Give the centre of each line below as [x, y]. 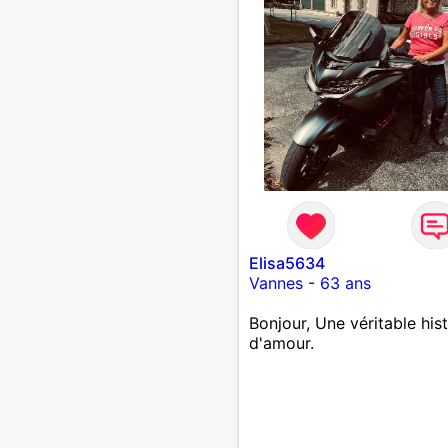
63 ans [345, 282]
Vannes [275, 282]
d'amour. [281, 342]
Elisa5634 [286, 262]
